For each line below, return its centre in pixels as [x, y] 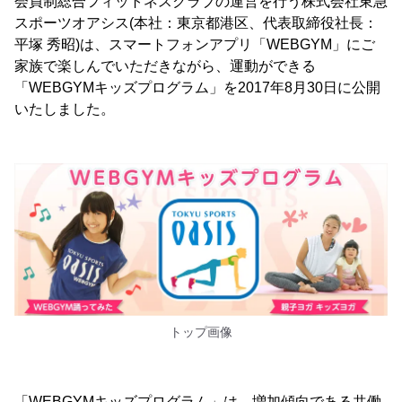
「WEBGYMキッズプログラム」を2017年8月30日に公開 [197, 87]
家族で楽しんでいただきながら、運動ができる [165, 66]
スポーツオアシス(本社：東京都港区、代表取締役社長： [196, 23]
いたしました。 [65, 109]
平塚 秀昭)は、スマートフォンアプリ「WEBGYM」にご [195, 44]
